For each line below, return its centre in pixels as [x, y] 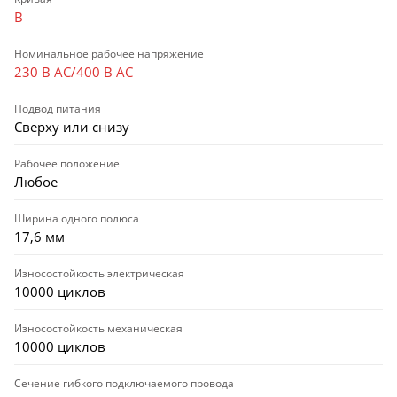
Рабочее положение [67, 163]
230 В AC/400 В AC [74, 71]
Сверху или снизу [72, 126]
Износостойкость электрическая [99, 273]
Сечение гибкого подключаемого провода [124, 383]
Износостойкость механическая [98, 328]
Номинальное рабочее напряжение [109, 53]
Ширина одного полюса [77, 218]
